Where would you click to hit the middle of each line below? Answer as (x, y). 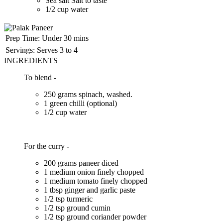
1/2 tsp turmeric (69, 199)
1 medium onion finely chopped (95, 172)
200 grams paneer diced (82, 163)
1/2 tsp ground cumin (78, 208)
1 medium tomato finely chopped (97, 181)
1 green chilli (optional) (81, 104)
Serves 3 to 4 (57, 50)
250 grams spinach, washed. (89, 95)
